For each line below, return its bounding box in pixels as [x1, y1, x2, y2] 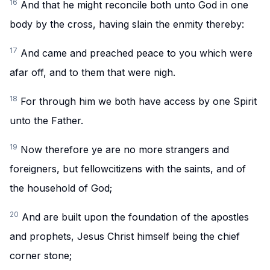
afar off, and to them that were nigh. [10, 66, 175, 78]
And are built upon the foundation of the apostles [22, 211, 249, 223]
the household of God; [10, 182, 112, 194]
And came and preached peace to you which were [20, 47, 253, 59]
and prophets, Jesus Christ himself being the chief [10, 230, 240, 242]
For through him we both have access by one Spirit [20, 95, 257, 107]
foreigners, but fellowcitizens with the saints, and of [10, 163, 246, 175]
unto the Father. [10, 115, 83, 127]
